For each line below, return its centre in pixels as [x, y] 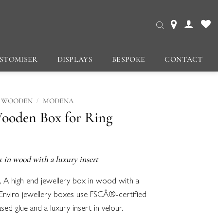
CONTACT [184, 59]
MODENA [58, 101]
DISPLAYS [75, 59]
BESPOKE [129, 59]
